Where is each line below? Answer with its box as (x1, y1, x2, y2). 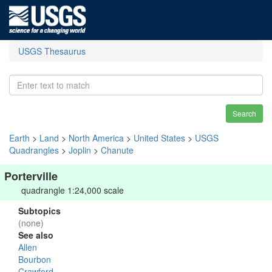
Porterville (4, 168, 58, 184)
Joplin (69, 144, 91, 156)
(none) (18, 217, 44, 229)
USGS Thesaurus (18, 45, 86, 57)
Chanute (101, 144, 134, 156)
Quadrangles (9, 144, 59, 156)
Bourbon (18, 253, 51, 265)
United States (134, 132, 185, 144)
